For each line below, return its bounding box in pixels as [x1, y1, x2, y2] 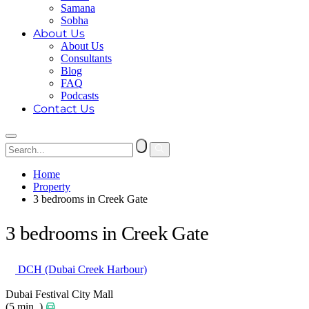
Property [33, 181, 70, 192]
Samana [61, 2, 95, 14]
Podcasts [61, 90, 99, 101]
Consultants [61, 52, 112, 64]
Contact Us [33, 102, 94, 115]
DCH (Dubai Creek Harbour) [15, 263, 147, 276]
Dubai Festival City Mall [6, 288, 113, 301]
